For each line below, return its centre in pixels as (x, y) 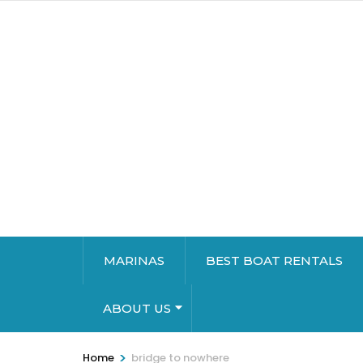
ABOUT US (137, 309)
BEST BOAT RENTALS (274, 261)
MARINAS (134, 261)
